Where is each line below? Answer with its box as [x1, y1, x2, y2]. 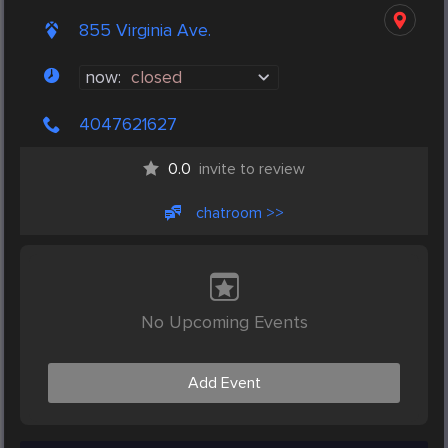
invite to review [199, 159, 305, 180]
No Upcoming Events [140, 311, 308, 334]
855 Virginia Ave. [79, 20, 211, 42]
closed [131, 67, 182, 89]
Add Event [187, 373, 261, 394]
